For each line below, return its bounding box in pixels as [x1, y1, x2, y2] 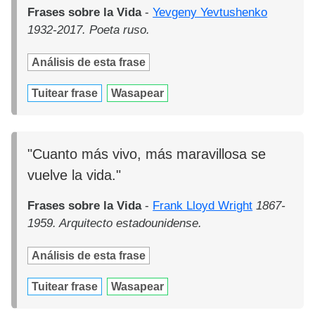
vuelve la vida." [27, 167, 122, 183]
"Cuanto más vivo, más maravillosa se [27, 146, 266, 162]
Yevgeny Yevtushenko [153, 6, 268, 20]
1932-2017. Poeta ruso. [27, 23, 150, 37]
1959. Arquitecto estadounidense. [27, 216, 202, 230]
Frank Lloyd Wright [153, 198, 253, 212]
